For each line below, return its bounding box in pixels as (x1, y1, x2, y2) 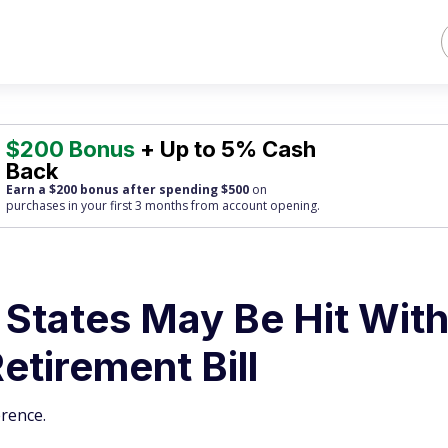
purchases (6, 197, 66, 214)
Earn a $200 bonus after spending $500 (6, 181, 250, 198)
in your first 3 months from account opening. (65, 197, 321, 214)
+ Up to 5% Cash (135, 136, 317, 162)
